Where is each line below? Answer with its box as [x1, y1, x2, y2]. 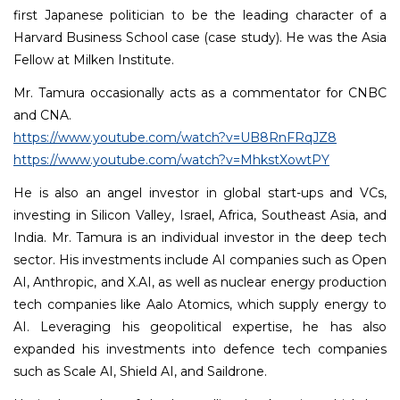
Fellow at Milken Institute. [13, 52, 174, 68]
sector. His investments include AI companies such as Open [13, 252, 387, 268]
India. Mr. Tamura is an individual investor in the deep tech [13, 229, 387, 246]
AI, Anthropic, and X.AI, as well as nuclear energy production [13, 274, 387, 290]
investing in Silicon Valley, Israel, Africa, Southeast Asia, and [13, 207, 387, 223]
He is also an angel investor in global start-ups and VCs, [13, 185, 387, 201]
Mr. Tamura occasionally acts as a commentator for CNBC [13, 85, 387, 101]
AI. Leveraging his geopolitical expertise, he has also [13, 319, 387, 335]
